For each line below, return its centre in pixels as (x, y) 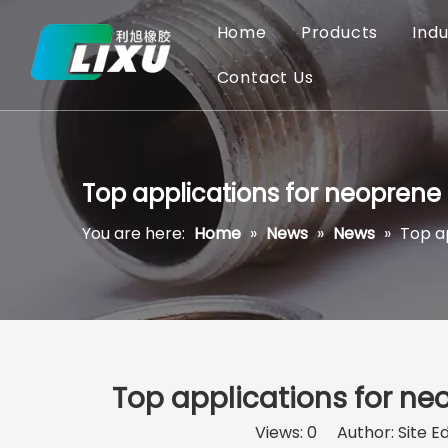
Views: (281, 432)
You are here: (133, 233)
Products (339, 32)
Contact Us (265, 77)
